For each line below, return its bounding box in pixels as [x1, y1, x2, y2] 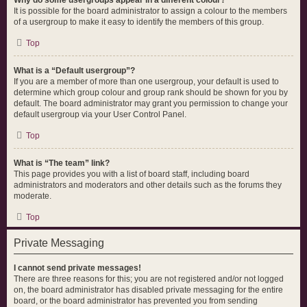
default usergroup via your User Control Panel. [14, 110, 186, 119]
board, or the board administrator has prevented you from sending [14, 296, 258, 306]
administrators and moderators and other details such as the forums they [14, 180, 282, 190]
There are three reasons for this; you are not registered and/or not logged [14, 274, 284, 284]
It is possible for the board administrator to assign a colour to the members [14, 6, 287, 16]
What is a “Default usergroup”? [14, 66, 135, 75]
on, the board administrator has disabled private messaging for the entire [14, 285, 283, 295]
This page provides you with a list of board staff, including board [14, 169, 249, 179]
